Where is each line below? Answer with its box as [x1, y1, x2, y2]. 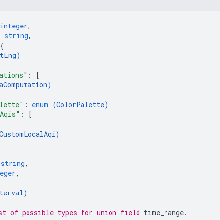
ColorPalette [56, 99, 104, 109]
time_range [144, 207, 184, 217]
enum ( [32, 99, 56, 109]
